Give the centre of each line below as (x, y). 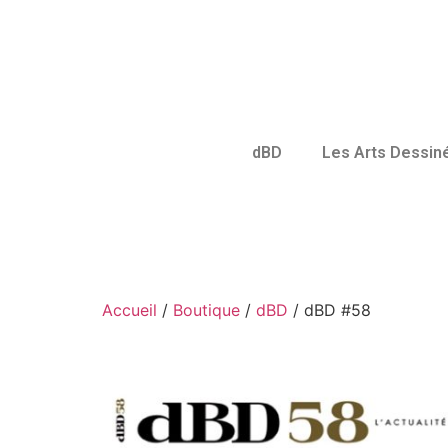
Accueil (129, 310)
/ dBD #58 (329, 310)
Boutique (206, 310)
